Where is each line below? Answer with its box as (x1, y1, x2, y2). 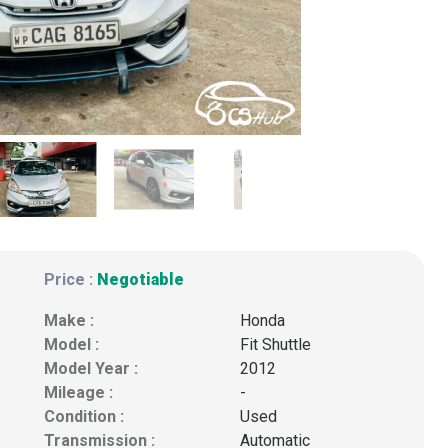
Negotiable (97, 269, 184, 289)
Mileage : (44, 382, 113, 402)
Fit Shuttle (240, 334, 311, 354)
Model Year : (44, 358, 138, 378)
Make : (44, 310, 94, 330)
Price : (44, 269, 97, 289)
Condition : (44, 406, 124, 426)
